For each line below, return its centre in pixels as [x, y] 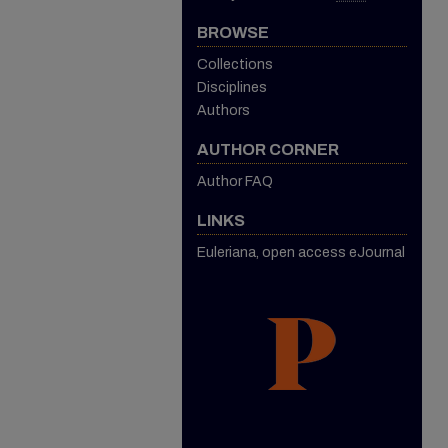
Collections [235, 64]
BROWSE [233, 32]
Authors [223, 110]
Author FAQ [235, 181]
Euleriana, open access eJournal [301, 252]
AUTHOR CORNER [268, 149]
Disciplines [232, 87]
